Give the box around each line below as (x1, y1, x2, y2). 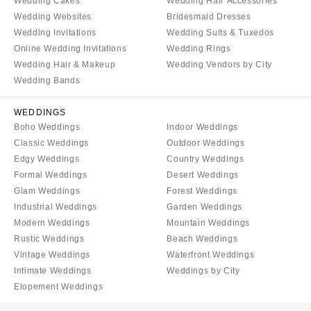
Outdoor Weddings (167, 138, 245, 149)
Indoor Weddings (167, 122, 238, 133)
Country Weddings (167, 154, 244, 165)
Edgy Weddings (14, 154, 80, 165)
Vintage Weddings (14, 250, 91, 260)
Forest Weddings (167, 186, 237, 196)
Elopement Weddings (14, 282, 103, 292)
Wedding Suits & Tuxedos (167, 28, 274, 38)
